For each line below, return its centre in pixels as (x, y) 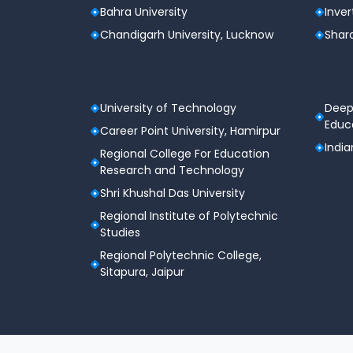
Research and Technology (172, 171)
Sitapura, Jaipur (142, 272)
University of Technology (168, 108)
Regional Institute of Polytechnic (189, 216)
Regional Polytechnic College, (181, 256)
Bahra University (144, 12)
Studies (120, 233)
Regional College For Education (185, 154)
